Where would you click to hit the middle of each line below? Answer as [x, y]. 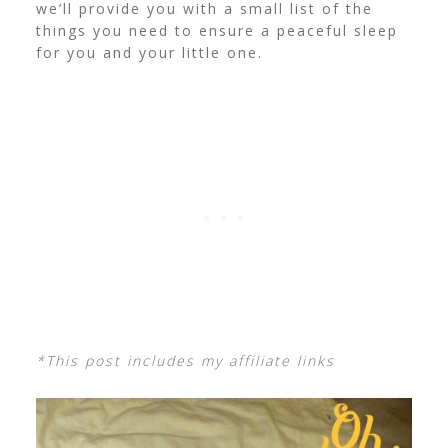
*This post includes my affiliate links [185, 360]
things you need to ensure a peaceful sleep [216, 30]
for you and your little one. [149, 52]
